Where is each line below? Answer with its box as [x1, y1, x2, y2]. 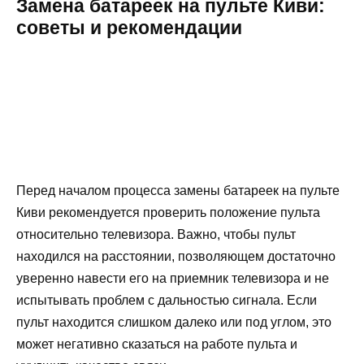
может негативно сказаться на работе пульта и [16, 336, 297, 351]
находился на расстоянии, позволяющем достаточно [16, 249, 336, 263]
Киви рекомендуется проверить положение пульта [16, 205, 320, 219]
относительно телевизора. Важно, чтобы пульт [16, 227, 296, 241]
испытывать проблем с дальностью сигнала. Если [16, 292, 317, 307]
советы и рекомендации [16, 16, 242, 38]
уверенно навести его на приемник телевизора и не [16, 271, 329, 285]
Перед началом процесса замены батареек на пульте [16, 183, 340, 197]
